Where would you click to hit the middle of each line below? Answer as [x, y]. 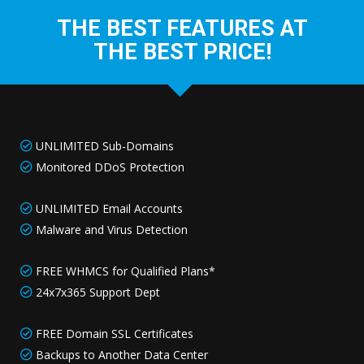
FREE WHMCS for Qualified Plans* [126, 271]
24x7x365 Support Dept [98, 292]
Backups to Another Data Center [122, 355]
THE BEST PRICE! [182, 52]
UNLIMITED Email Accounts [109, 208]
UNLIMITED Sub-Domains [105, 146]
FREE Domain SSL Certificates [115, 334]
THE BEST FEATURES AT [182, 28]
